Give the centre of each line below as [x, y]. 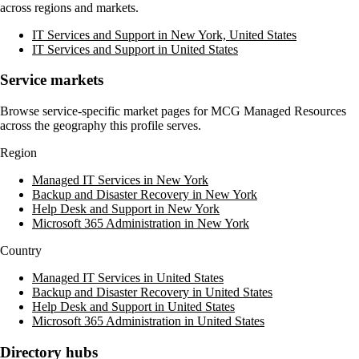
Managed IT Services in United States [128, 278]
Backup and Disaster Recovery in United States [152, 292]
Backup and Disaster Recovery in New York [145, 195]
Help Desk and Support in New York [126, 209]
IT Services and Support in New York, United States [164, 34]
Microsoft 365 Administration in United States [148, 321]
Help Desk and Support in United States [133, 307]
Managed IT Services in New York [120, 180]
